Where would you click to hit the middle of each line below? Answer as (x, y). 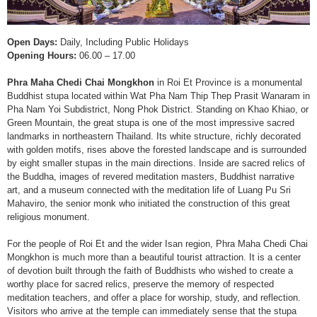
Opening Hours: (42, 56)
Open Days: (32, 42)
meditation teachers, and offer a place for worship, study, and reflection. (154, 298)
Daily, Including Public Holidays (123, 42)
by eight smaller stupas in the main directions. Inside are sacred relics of (156, 163)
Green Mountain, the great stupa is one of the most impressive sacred (151, 123)
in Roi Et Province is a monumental (228, 82)
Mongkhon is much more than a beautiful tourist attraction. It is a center (154, 257)
